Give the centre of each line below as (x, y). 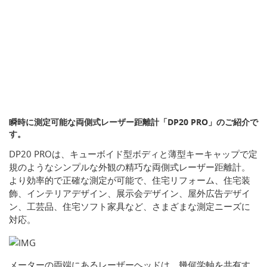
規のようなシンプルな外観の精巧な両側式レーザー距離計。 (130, 167)
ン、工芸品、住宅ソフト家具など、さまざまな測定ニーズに (130, 207)
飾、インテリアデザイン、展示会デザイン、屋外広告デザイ (130, 193)
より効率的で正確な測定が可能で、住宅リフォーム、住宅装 (130, 180)
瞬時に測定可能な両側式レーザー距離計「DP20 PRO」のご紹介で (133, 122)
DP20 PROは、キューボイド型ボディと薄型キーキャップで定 (133, 154)
